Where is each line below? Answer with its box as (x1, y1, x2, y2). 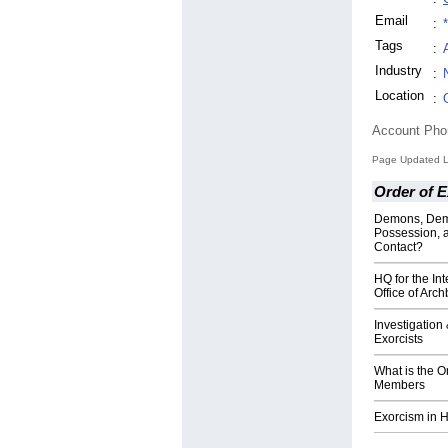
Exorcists (374, 332, 423, 347)
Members (374, 378, 425, 393)
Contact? (374, 240, 423, 255)
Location (375, 88, 424, 104)
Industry (375, 63, 422, 79)
